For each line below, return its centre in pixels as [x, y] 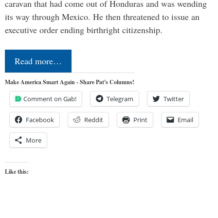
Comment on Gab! [50, 99]
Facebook [40, 120]
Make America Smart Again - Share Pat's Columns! [70, 82]
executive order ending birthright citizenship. [84, 30]
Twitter [174, 99]
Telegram [120, 99]
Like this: [17, 172]
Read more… [38, 61]
